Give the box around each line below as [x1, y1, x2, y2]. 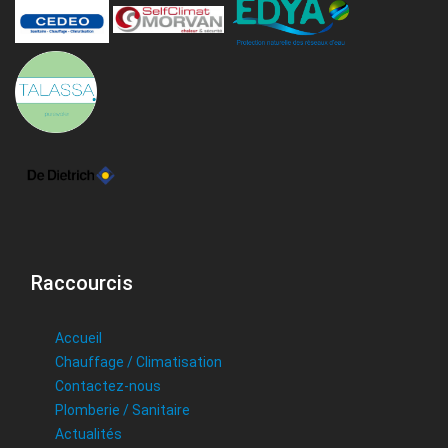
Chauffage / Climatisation [55, 354, 222, 371]
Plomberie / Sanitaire [55, 402, 190, 419]
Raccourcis [31, 271, 133, 296]
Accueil [55, 330, 102, 347]
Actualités [55, 426, 122, 443]
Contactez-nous [55, 378, 161, 395]
